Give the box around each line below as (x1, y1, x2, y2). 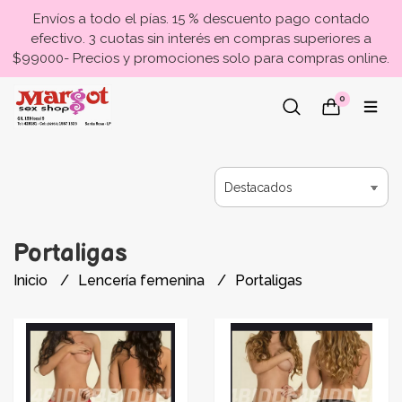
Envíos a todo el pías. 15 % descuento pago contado (32, 11, 370, 27)
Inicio (13, 272, 51, 289)
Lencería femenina (78, 272, 208, 289)
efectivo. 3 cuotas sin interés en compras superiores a (31, 31, 371, 47)
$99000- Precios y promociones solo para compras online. (13, 50, 389, 66)
